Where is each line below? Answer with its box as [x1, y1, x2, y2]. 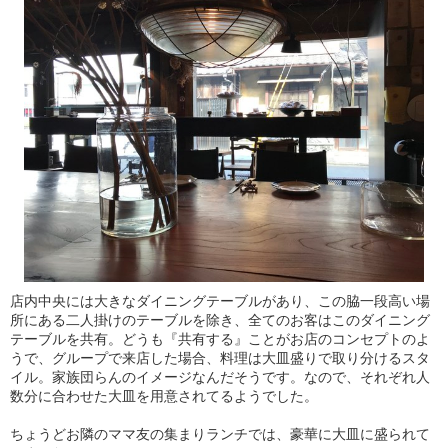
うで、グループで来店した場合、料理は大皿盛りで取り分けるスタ [10, 350, 430, 366]
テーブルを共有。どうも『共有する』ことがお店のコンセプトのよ [10, 331, 430, 347]
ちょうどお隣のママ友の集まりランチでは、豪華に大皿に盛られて [10, 426, 430, 442]
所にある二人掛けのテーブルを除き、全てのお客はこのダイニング [10, 312, 430, 328]
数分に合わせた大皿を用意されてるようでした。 [10, 388, 318, 404]
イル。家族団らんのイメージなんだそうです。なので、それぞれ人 [10, 369, 430, 385]
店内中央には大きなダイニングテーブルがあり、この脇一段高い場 [10, 293, 430, 309]
